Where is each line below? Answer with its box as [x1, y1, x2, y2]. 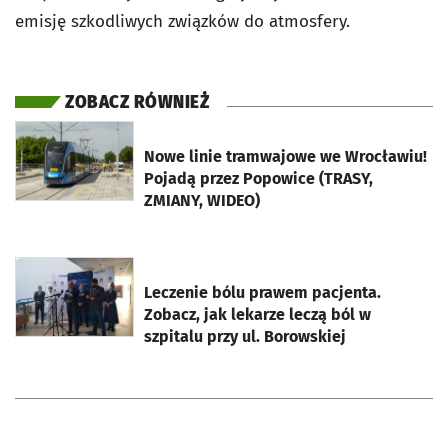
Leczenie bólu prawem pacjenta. [144, 283, 381, 302]
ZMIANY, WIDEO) [144, 191, 260, 210]
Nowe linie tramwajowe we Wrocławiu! [144, 147, 427, 166]
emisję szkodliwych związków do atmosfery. [15, 11, 350, 32]
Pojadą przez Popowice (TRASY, [144, 169, 373, 188]
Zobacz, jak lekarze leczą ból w [144, 305, 371, 324]
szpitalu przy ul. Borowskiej [144, 327, 346, 346]
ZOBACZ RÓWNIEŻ [65, 92, 209, 113]
